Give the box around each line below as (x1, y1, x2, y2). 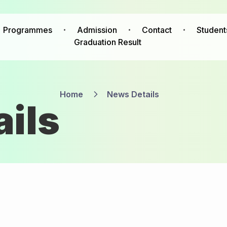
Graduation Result (73, 36, 141, 47)
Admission (77, 24, 118, 35)
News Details (106, 89, 159, 99)
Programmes (3, 24, 53, 35)
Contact (142, 24, 172, 35)
